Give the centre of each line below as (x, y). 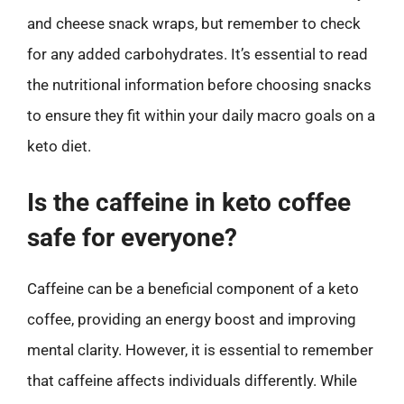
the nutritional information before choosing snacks (199, 85)
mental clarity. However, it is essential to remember (200, 349)
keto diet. (59, 146)
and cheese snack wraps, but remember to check (194, 23)
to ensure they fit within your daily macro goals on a (201, 115)
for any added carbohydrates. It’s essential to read (197, 54)
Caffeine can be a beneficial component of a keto (193, 288)
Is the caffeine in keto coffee (189, 202)
